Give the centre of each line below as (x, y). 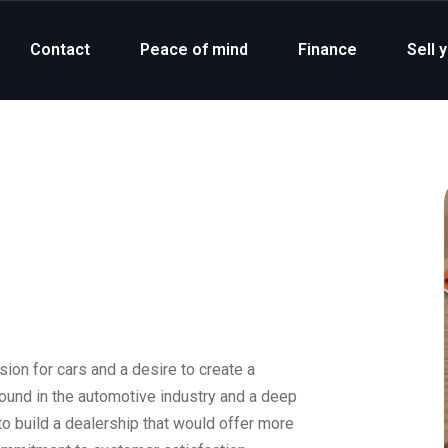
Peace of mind (194, 49)
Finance (327, 49)
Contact (60, 49)
